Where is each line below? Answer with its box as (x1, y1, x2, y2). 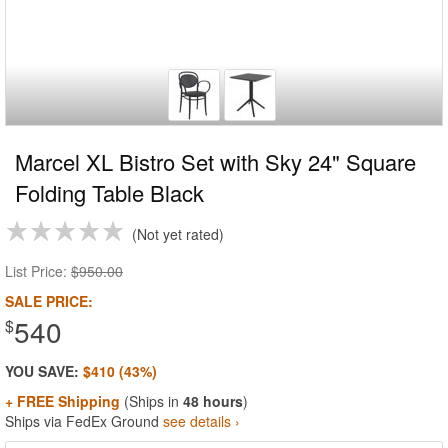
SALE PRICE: (5, 291, 93, 311)
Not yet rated (137, 224, 219, 244)
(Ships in (120, 391, 183, 411)
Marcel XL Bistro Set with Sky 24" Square (15, 146, 416, 177)
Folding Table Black (15, 177, 204, 208)
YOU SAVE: (5, 361, 83, 381)
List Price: (5, 261, 71, 281)
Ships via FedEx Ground (5, 411, 163, 431)
